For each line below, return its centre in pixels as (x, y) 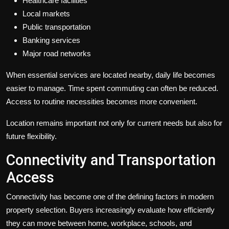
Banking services (51, 40)
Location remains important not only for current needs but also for (114, 123)
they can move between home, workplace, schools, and (99, 223)
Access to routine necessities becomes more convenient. (102, 102)
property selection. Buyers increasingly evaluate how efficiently (110, 210)
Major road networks (57, 54)
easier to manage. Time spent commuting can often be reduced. (112, 88)
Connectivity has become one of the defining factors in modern (110, 197)
